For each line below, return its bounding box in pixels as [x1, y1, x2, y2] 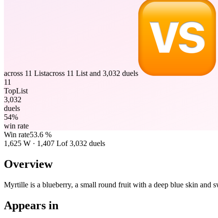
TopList [4, 86, 28, 95]
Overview [4, 157, 53, 170]
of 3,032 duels [61, 139, 105, 147]
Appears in [4, 199, 58, 212]
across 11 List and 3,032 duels [46, 69, 138, 77]
